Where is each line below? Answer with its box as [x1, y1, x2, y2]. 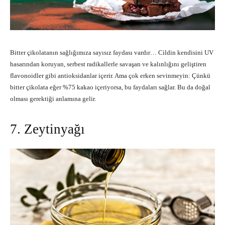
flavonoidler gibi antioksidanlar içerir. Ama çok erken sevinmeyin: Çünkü [10, 71, 210, 79]
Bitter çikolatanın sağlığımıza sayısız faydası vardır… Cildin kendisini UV [10, 48, 213, 56]
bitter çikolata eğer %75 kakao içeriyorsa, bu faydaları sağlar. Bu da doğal [10, 83, 210, 91]
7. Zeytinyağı [10, 121, 85, 137]
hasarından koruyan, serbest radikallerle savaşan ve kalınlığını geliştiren [10, 60, 206, 68]
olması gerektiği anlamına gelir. [10, 94, 96, 102]
